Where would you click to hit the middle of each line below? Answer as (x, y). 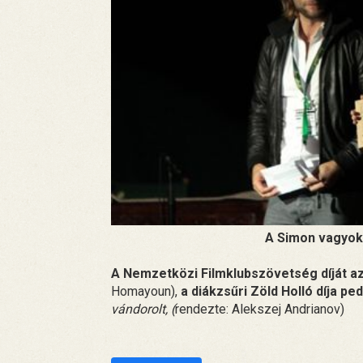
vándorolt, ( (143, 309)
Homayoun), (146, 291)
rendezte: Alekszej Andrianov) (260, 309)
